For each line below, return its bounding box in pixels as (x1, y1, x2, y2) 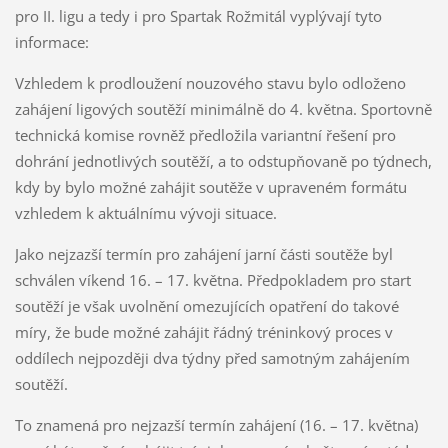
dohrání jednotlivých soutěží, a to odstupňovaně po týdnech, (14, 151, 432, 172)
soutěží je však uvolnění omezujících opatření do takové (14, 296, 399, 317)
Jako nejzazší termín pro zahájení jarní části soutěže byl (14, 244, 393, 265)
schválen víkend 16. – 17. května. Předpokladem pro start (14, 270, 411, 291)
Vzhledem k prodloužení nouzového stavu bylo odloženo (14, 73, 406, 94)
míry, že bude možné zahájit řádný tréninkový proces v (14, 322, 393, 343)
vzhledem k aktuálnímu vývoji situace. (14, 203, 277, 224)
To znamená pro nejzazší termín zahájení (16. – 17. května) (14, 415, 418, 436)
